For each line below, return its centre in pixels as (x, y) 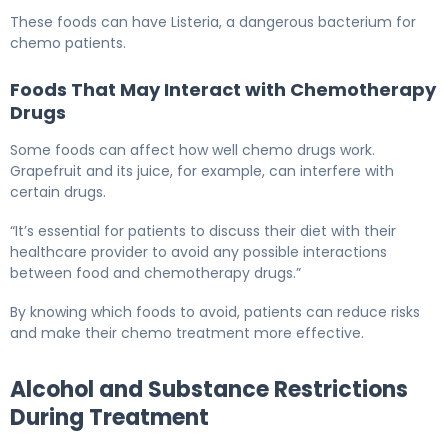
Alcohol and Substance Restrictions (209, 390)
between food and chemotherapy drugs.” (155, 273)
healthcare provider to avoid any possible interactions (198, 252)
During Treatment (109, 418)
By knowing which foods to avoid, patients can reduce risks (215, 312)
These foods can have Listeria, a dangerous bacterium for (213, 22)
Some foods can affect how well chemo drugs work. (192, 150)
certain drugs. (58, 192)
